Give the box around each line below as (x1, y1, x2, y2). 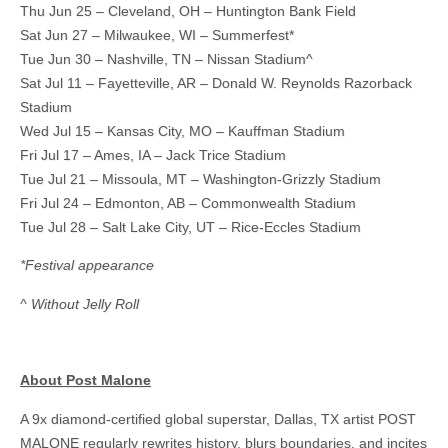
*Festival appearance (20, 257, 154, 274)
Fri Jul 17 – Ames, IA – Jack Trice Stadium (20, 146, 286, 163)
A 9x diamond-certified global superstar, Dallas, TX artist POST (20, 410, 416, 427)
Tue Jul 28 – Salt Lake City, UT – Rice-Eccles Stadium (20, 218, 361, 235)
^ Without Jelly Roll (20, 295, 139, 312)
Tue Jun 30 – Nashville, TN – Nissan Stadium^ (20, 50, 313, 67)
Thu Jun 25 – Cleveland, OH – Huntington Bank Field (20, 2, 356, 19)
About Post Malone (20, 372, 151, 389)
